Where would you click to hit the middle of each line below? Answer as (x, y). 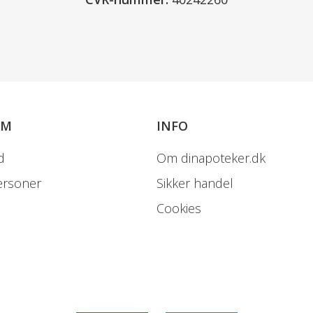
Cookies (179, 208)
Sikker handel (195, 183)
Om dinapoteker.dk (211, 158)
